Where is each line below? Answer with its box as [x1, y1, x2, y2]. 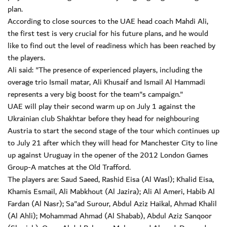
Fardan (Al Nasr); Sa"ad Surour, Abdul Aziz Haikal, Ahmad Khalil [8, 197, 217, 211]
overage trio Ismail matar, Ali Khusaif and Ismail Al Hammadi [8, 75, 205, 89]
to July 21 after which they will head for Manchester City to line [8, 136, 217, 150]
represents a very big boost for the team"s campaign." [8, 88, 183, 101]
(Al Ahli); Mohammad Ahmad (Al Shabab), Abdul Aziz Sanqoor [8, 209, 212, 223]
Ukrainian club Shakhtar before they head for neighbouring [8, 112, 199, 126]
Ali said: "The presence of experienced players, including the [8, 63, 202, 77]
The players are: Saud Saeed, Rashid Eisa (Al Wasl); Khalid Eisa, [8, 173, 214, 186]
